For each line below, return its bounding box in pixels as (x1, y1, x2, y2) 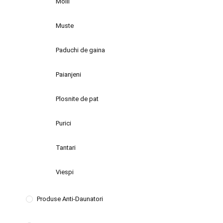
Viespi (56, 168, 74, 176)
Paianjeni (56, 70, 82, 78)
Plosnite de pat (56, 95, 99, 103)
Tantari (56, 143, 76, 151)
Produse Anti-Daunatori (37, 195, 104, 203)
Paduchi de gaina (56, 46, 106, 54)
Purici (56, 119, 72, 127)
